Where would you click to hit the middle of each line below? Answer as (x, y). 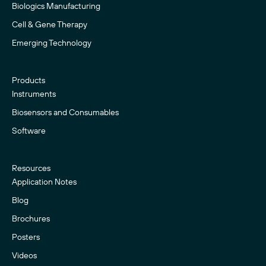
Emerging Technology (52, 42)
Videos (24, 255)
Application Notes (44, 181)
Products (28, 80)
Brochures (31, 218)
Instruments (34, 94)
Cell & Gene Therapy (50, 24)
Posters (26, 237)
